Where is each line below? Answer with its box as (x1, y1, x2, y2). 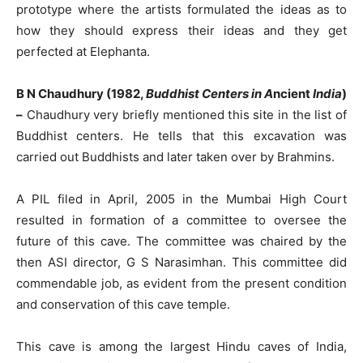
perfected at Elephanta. (16, 44, 150, 60)
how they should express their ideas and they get (16, 23, 347, 39)
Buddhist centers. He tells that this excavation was (16, 128, 347, 144)
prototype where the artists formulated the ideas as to (16, 2, 347, 18)
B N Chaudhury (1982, (16, 86, 146, 102)
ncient (273, 86, 313, 102)
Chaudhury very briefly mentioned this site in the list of (23, 107, 347, 123)
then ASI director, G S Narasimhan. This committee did (16, 254, 347, 271)
